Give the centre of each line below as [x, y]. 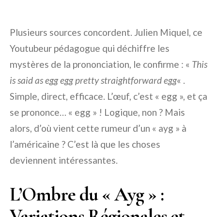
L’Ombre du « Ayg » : [87, 194]
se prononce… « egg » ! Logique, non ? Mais [97, 112]
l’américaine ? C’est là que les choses [85, 144]
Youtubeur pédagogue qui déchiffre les [90, 48]
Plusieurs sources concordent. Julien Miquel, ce [106, 32]
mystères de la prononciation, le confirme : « [101, 64]
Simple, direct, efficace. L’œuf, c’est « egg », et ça [108, 96]
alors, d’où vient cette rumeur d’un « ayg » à [98, 128]
